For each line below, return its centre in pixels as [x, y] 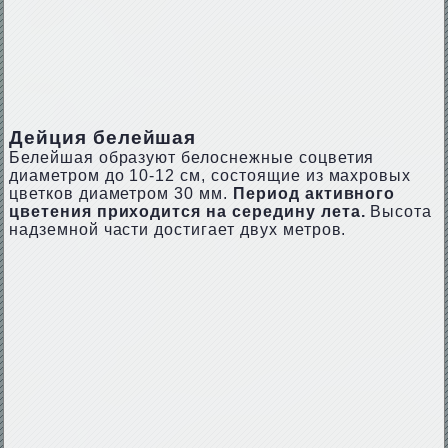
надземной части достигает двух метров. [177, 229]
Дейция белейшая [102, 137]
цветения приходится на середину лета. [187, 211]
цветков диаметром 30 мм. [120, 193]
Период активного [314, 193]
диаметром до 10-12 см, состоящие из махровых [210, 175]
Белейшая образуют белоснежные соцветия [191, 157]
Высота [399, 211]
